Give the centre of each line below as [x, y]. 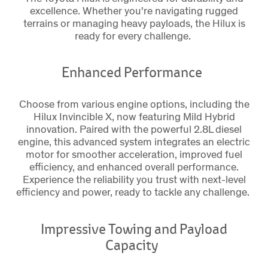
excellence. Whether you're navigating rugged [134, 10]
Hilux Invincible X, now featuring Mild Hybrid [134, 117]
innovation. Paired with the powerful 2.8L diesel [134, 129]
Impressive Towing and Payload [134, 229]
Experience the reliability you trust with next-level [134, 179]
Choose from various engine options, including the [134, 104]
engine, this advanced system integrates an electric [134, 142]
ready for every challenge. [134, 35]
